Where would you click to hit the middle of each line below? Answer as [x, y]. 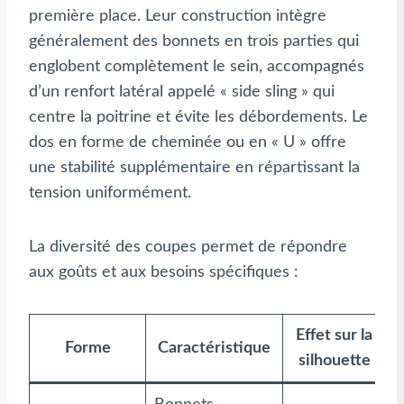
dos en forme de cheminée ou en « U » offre [188, 143]
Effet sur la [334, 336]
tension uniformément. [110, 193]
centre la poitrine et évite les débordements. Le [198, 118]
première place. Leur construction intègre [178, 17]
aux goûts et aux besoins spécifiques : [164, 273]
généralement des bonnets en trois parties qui [194, 42]
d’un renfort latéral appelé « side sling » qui [182, 92]
